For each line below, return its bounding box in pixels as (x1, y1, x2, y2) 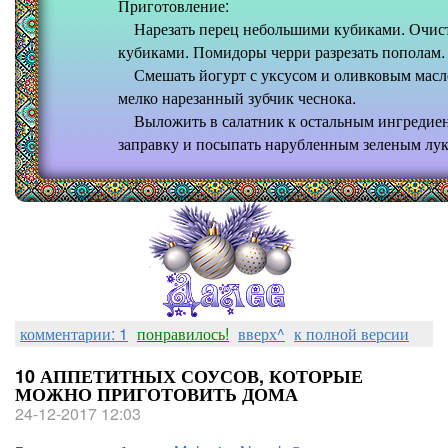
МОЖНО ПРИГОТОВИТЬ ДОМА (15, 381, 298, 407)
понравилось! (137, 322, 229, 345)
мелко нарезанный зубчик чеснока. (118, 86, 356, 109)
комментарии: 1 (20, 322, 128, 345)
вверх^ (238, 322, 285, 345)
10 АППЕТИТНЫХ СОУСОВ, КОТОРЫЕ (15, 363, 363, 389)
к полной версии (294, 322, 409, 345)
